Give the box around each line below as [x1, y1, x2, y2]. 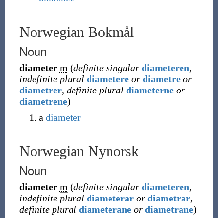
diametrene [19, 96, 67, 107]
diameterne [126, 85, 174, 95]
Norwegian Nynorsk [19, 143, 139, 159]
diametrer [19, 85, 62, 95]
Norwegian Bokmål [19, 24, 134, 40]
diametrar [147, 193, 190, 203]
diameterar [86, 193, 134, 203]
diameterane [78, 204, 131, 215]
